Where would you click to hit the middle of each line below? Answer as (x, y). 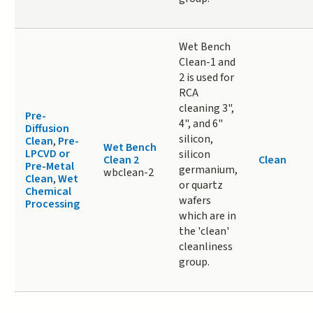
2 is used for (206, 77)
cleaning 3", (206, 108)
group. (194, 262)
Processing (52, 204)
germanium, (208, 169)
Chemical (48, 191)
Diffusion (47, 128)
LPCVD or (47, 153)
